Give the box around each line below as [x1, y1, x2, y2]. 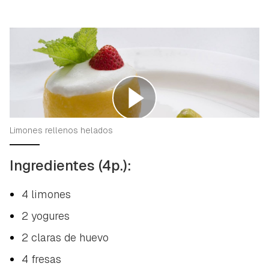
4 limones [22, 187, 71, 201]
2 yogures [22, 208, 70, 223]
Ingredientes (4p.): [10, 156, 131, 175]
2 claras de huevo [22, 230, 109, 244]
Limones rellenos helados [10, 124, 113, 136]
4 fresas [22, 252, 61, 266]
